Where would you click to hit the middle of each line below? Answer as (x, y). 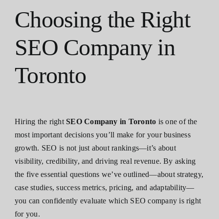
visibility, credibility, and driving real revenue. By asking (105, 161)
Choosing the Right (103, 20)
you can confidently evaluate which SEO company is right (108, 200)
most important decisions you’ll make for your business (103, 134)
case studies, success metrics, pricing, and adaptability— (105, 187)
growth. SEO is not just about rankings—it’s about (95, 148)
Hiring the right (41, 121)
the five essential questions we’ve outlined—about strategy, (109, 174)
